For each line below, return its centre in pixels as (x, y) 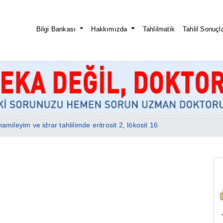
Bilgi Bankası (57, 29)
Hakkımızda (110, 29)
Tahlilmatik (159, 29)
